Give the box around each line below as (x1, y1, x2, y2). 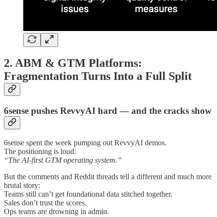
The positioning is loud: (4, 147, 76, 155)
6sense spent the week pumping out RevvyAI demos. (4, 138, 167, 147)
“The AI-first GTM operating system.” (4, 155, 122, 164)
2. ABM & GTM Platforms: (4, 57, 142, 70)
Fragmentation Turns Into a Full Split (4, 70, 192, 83)
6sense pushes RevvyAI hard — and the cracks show (4, 105, 212, 116)
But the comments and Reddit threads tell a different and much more (4, 172, 212, 181)
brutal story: (4, 181, 40, 189)
